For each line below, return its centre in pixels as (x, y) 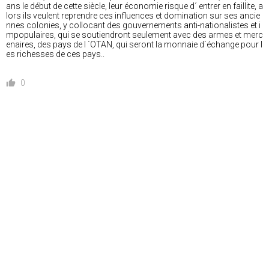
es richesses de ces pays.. (55, 54)
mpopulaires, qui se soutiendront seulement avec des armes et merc (134, 35)
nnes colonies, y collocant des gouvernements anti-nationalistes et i (133, 25)
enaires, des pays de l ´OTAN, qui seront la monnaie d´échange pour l (134, 44)
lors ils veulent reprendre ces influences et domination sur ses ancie (133, 15)
